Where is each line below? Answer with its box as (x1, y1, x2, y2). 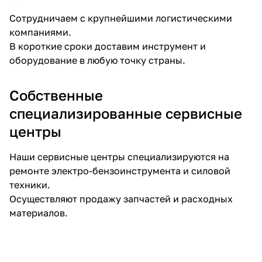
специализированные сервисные (9, 105, 242, 122)
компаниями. (9, 26, 71, 38)
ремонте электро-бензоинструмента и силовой (9, 165, 230, 177)
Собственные (9, 87, 103, 104)
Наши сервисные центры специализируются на (9, 151, 229, 163)
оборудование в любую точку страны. (9, 54, 185, 66)
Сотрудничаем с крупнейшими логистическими (9, 12, 232, 24)
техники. (9, 179, 50, 191)
